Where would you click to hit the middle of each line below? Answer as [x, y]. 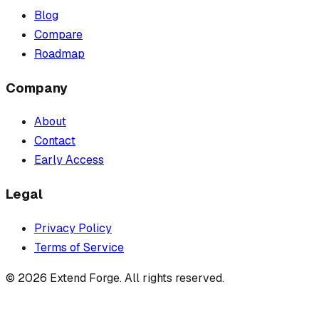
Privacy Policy [73, 228]
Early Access [69, 160]
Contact [55, 141]
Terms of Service [79, 247]
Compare [58, 34]
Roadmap [59, 53]
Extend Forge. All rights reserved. [136, 278]
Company [37, 88]
